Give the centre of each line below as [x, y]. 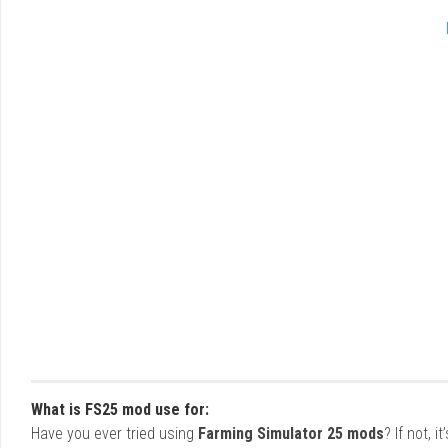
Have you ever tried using [114, 433]
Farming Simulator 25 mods [291, 433]
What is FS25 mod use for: [120, 409]
